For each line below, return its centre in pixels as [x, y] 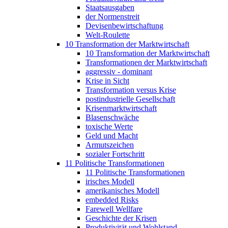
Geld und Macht [112, 135]
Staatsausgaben [110, 7]
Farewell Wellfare [114, 209]
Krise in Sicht [107, 80]
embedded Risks [112, 199]
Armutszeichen [110, 145]
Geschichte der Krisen [121, 218]
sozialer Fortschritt [115, 154]
